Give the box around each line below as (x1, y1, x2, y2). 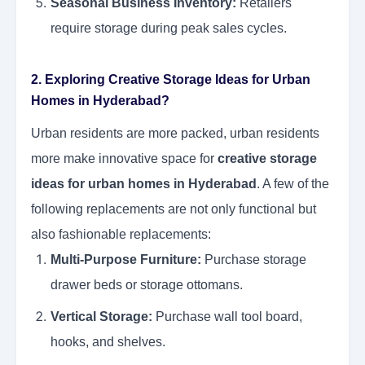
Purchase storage (201, 253, 306, 267)
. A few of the (257, 177, 329, 191)
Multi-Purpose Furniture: (51, 253, 201, 267)
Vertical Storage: (51, 310, 152, 324)
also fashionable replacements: (31, 227, 211, 242)
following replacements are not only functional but (31, 202, 316, 217)
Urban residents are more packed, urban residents (31, 126, 319, 141)
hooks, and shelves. (51, 335, 165, 350)
